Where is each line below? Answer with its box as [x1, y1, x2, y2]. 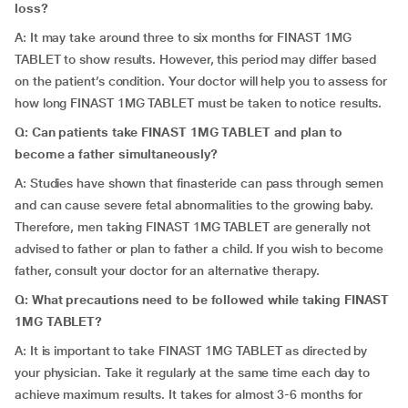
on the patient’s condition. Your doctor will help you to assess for [15, 74, 387, 88]
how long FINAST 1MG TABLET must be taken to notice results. [15, 96, 382, 110]
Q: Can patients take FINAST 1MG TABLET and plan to [15, 125, 343, 139]
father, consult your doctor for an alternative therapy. [15, 263, 320, 278]
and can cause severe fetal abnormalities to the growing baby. [15, 198, 374, 212]
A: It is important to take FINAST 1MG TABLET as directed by [15, 343, 368, 358]
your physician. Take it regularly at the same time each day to [15, 365, 371, 380]
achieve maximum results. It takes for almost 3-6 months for [15, 387, 363, 402]
